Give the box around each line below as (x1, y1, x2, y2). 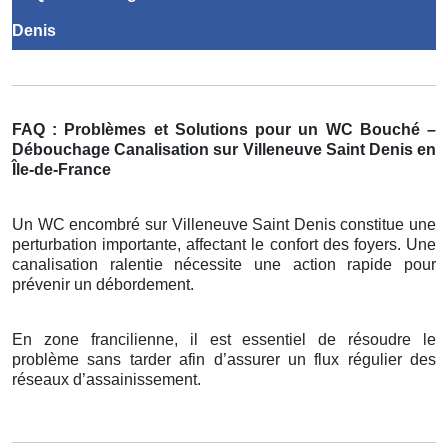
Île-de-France (12, 160, 111, 178)
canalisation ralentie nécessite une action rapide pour (12, 255, 436, 273)
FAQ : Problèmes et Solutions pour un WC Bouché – (12, 120, 436, 138)
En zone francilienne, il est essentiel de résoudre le (12, 330, 436, 348)
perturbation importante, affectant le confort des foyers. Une (12, 235, 436, 253)
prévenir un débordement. (12, 275, 194, 293)
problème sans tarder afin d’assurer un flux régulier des (12, 350, 436, 368)
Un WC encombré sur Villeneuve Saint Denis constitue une (12, 215, 436, 233)
